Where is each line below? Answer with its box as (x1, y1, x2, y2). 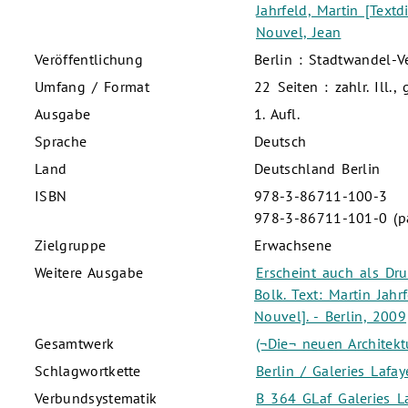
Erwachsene (254, 236, 332, 255)
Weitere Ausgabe (35, 263, 144, 282)
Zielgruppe (35, 236, 107, 255)
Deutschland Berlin (254, 159, 381, 178)
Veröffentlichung (35, 50, 144, 69)
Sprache (35, 132, 87, 151)
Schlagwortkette (35, 362, 141, 381)
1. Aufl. (254, 105, 301, 124)
